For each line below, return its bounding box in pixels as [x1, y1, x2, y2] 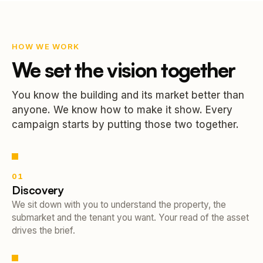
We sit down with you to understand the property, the [12, 199, 226, 211]
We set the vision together [12, 58, 235, 83]
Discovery [12, 183, 64, 198]
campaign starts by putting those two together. [12, 119, 239, 131]
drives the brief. [12, 225, 75, 237]
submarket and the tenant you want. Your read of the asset [12, 212, 249, 224]
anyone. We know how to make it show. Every [12, 104, 232, 116]
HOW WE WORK [12, 42, 80, 52]
